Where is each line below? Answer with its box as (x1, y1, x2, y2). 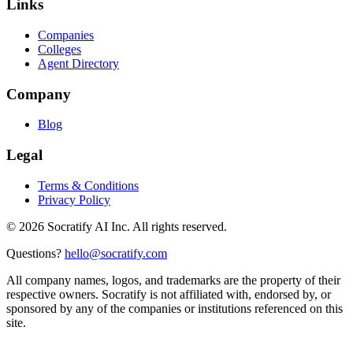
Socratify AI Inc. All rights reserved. (44, 219, 227, 233)
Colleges (38, 42, 81, 56)
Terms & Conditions (38, 178, 139, 192)
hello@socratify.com (65, 246, 167, 260)
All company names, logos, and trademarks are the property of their (6, 273, 340, 287)
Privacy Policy (38, 192, 110, 206)
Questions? (6, 246, 61, 260)
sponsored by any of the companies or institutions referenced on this (6, 301, 343, 315)
